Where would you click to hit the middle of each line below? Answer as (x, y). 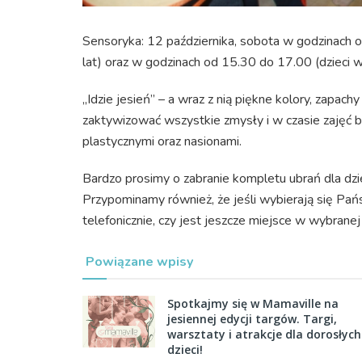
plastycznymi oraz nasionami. (162, 141)
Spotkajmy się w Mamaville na (253, 303)
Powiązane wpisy (139, 261)
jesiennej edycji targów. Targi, (252, 318)
